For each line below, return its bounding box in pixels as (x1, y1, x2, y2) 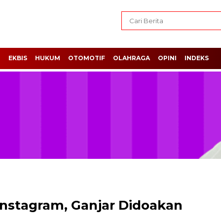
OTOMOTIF (68, 54, 105, 62)
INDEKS (184, 54, 209, 62)
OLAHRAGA (113, 54, 150, 62)
